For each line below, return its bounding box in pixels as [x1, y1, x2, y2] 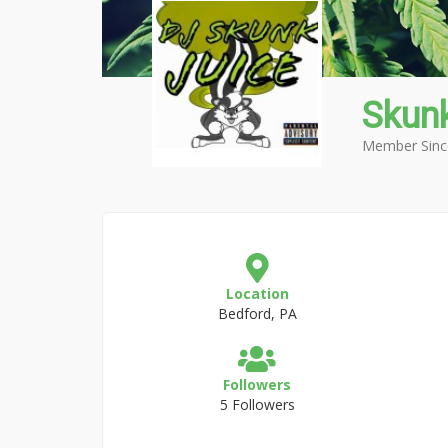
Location [225, 284, 289, 303]
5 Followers [219, 395, 295, 414]
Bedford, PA [217, 304, 297, 323]
